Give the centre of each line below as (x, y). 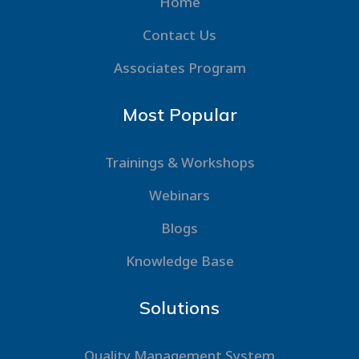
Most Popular (179, 115)
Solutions (179, 308)
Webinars (179, 195)
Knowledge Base (179, 261)
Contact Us (179, 35)
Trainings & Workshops (179, 162)
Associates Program (179, 68)
